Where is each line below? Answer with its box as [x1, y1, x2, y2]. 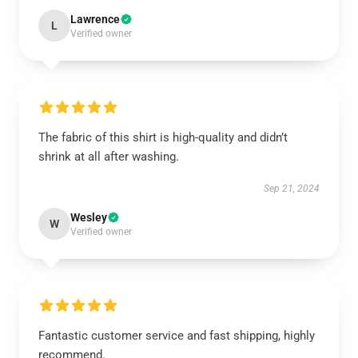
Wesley [70, 211, 107, 224]
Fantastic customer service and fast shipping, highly [38, 328, 315, 343]
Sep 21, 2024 [264, 183, 320, 194]
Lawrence [70, 13, 120, 26]
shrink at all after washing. [38, 149, 179, 164]
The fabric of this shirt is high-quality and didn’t [38, 130, 288, 145]
